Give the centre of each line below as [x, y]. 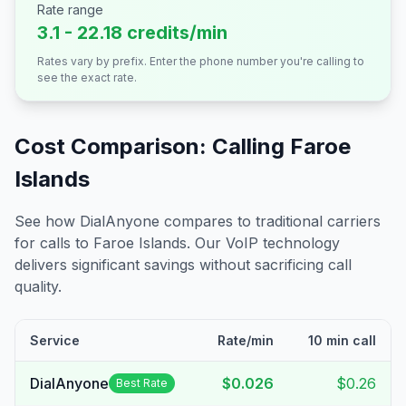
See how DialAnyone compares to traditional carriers [198, 221]
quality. [38, 286]
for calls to [54, 243]
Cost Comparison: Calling [152, 146]
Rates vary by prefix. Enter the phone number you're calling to [201, 61]
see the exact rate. [87, 77]
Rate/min [246, 340]
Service [55, 340]
